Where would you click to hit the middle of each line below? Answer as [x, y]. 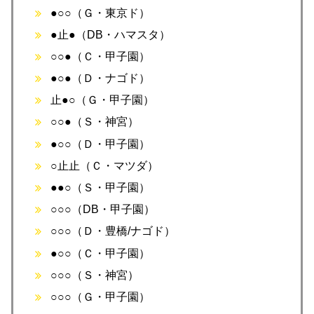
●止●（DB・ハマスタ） [111, 34]
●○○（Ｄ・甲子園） [101, 144]
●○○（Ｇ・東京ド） [101, 13]
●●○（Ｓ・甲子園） [101, 188]
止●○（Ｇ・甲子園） [103, 100]
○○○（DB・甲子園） [103, 210]
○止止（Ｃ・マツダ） [105, 165]
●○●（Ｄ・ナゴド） [101, 78]
